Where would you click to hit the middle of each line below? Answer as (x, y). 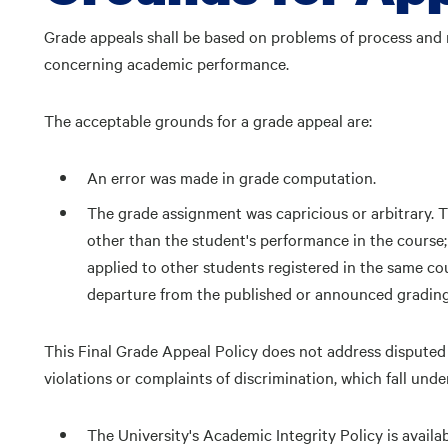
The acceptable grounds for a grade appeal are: (208, 120)
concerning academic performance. (166, 63)
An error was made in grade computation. (232, 177)
